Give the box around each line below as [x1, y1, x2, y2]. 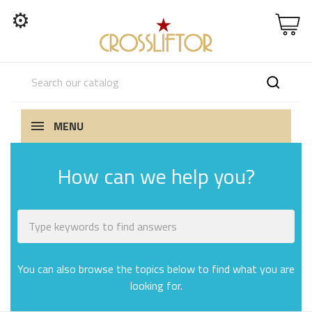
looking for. [130, 277, 182, 294]
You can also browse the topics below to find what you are [17, 260, 295, 277]
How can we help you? [57, 160, 255, 192]
